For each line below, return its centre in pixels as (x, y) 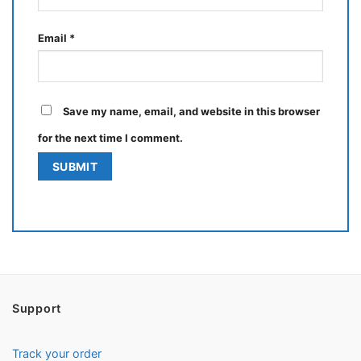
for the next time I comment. (110, 137)
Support (37, 309)
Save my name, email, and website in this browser (191, 111)
